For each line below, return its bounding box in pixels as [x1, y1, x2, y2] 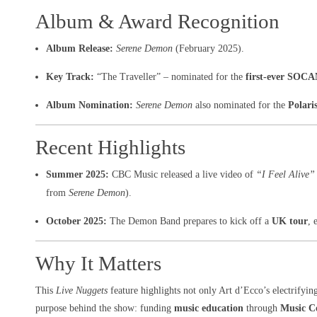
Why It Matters [35, 252, 161, 275]
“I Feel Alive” [256, 169, 316, 180]
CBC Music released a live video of [109, 169, 257, 180]
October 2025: [46, 216, 108, 227]
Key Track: [46, 71, 95, 83]
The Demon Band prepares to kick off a [107, 216, 272, 227]
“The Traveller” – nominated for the [94, 71, 246, 83]
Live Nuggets [56, 285, 108, 296]
